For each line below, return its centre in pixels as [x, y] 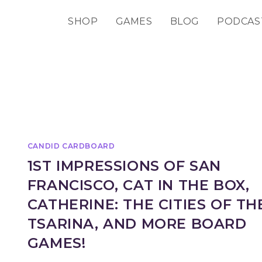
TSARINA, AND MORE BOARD [137, 224]
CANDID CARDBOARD [71, 146]
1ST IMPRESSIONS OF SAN [124, 166]
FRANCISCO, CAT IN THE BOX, [138, 185]
